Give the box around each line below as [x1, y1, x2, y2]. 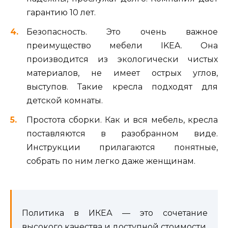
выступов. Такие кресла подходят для [26, 82, 218, 92]
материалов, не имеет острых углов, [26, 68, 218, 78]
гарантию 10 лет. [26, 7, 96, 17]
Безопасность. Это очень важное [26, 27, 218, 37]
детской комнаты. [26, 96, 103, 106]
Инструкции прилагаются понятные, [26, 142, 218, 153]
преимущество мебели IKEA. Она [26, 41, 218, 51]
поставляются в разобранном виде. [26, 129, 218, 139]
